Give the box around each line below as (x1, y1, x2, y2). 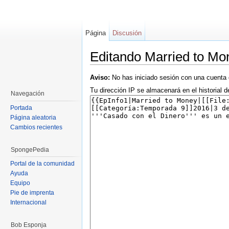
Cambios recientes (10, 123, 62, 131)
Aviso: (90, 74, 110, 82)
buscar (155, 64, 175, 73)
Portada (10, 104, 32, 111)
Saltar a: (90, 64, 117, 73)
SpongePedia (11, 146, 49, 153)
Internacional (10, 199, 47, 207)
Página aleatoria (10, 113, 56, 121)
